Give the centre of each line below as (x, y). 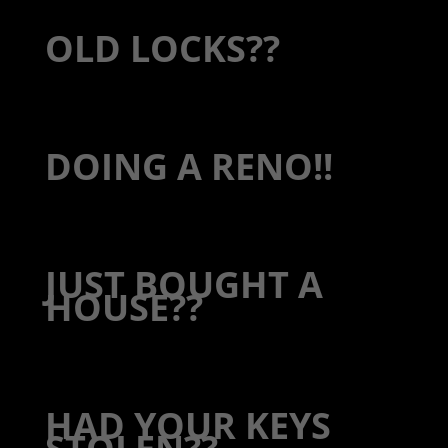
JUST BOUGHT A (183, 285)
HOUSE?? (123, 308)
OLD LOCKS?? (162, 49)
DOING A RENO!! (188, 167)
